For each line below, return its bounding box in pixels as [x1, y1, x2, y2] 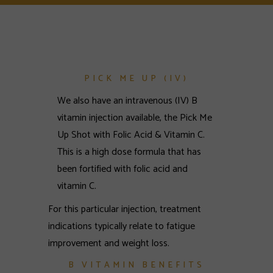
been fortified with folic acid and [57, 161, 188, 177]
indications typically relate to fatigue [48, 218, 195, 235]
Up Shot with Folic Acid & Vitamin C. [57, 127, 205, 143]
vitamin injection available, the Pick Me [57, 110, 212, 126]
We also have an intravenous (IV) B [57, 93, 197, 109]
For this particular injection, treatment [48, 201, 201, 218]
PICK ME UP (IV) [84, 72, 189, 86]
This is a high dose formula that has [57, 144, 201, 160]
